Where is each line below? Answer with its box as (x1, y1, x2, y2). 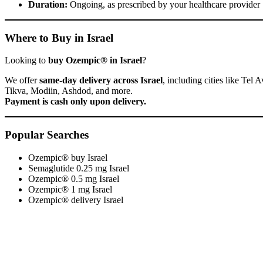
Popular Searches (5, 128, 89, 141)
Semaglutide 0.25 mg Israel (28, 163, 129, 173)
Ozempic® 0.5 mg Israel (28, 173, 119, 184)
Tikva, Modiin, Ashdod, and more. (5, 86, 133, 96)
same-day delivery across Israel (39, 75, 163, 86)
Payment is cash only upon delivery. (5, 96, 146, 107)
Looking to (5, 55, 48, 66)
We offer (5, 75, 39, 86)
